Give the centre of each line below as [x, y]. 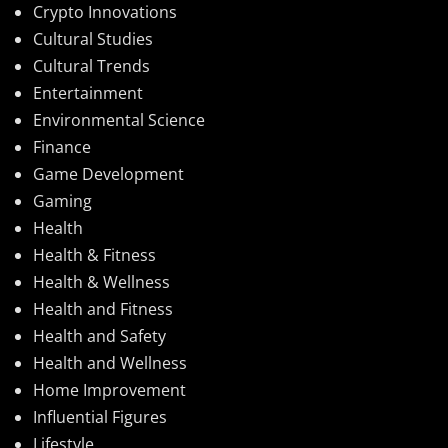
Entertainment [88, 92]
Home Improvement [109, 389]
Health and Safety [99, 335]
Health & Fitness [94, 254]
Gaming [62, 200]
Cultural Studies [93, 38]
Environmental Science [119, 119]
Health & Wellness [101, 281]
